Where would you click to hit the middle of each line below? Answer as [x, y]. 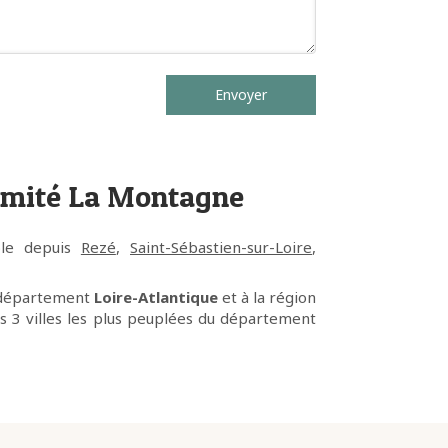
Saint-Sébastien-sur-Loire [221, 247]
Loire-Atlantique [155, 297]
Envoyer [240, 94]
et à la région [267, 297]
